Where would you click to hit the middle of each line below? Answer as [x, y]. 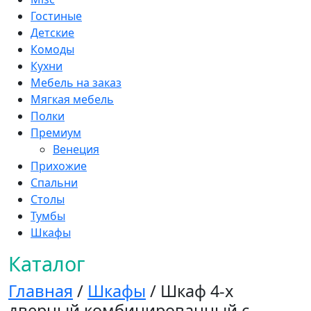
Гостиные [56, 16]
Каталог [47, 263]
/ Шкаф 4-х [190, 291]
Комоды [52, 49]
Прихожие [59, 166]
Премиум [56, 132]
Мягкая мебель [72, 99]
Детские [52, 32]
